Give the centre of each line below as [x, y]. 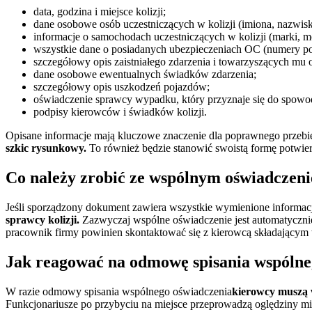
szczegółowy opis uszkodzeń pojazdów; [122, 87]
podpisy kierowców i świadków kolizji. [120, 112]
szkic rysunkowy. [46, 148]
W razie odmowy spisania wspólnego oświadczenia [119, 291]
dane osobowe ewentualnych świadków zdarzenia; [145, 75]
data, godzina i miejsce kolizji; [100, 12]
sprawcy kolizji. [42, 220]
